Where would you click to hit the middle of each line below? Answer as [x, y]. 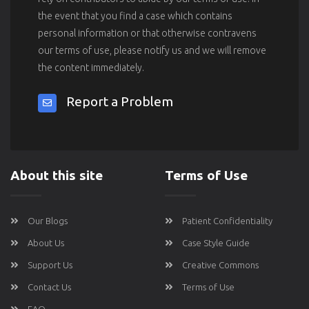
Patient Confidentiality [227, 220]
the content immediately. [91, 67]
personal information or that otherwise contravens [147, 33]
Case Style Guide [216, 242]
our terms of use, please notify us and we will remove [152, 50]
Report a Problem [120, 101]
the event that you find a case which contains [135, 16]
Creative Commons [220, 265]
